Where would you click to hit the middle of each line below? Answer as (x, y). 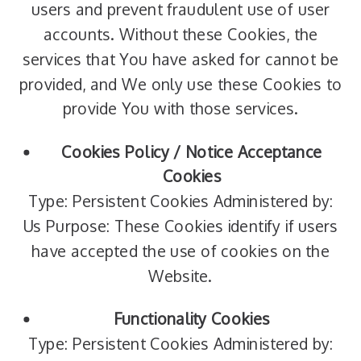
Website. (180, 276)
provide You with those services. (180, 109)
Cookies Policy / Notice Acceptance (192, 152)
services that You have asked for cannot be (181, 59)
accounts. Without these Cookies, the (180, 34)
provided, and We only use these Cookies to (180, 84)
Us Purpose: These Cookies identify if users (180, 226)
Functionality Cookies (192, 319)
